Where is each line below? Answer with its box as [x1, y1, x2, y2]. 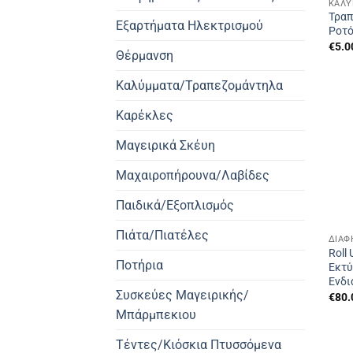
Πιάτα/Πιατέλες [116, 227, 209, 243]
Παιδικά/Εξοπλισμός [116, 197, 234, 213]
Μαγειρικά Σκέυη [116, 137, 215, 153]
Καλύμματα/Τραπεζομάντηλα [116, 77, 283, 93]
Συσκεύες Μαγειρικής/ [116, 287, 249, 303]
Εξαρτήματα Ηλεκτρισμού [116, 17, 263, 33]
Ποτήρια [116, 257, 163, 273]
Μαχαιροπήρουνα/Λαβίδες [116, 167, 269, 183]
